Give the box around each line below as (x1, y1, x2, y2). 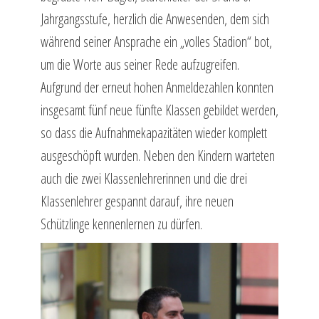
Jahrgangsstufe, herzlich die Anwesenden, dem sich (40, 9, 269, 28)
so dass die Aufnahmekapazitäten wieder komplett (40, 122, 267, 142)
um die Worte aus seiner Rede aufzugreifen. (40, 54, 239, 74)
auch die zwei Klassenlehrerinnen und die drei (40, 168, 247, 188)
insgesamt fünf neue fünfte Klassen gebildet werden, (40, 100, 278, 120)
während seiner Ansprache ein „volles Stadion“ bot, (40, 31, 272, 51)
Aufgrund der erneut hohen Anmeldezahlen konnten (40, 77, 273, 97)
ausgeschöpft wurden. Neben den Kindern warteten (40, 145, 275, 165)
